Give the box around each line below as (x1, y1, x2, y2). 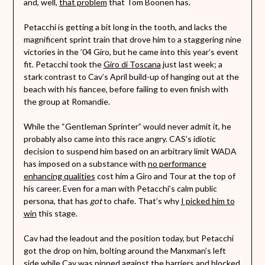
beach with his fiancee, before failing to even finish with (23, 84, 228, 95)
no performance (147, 159, 206, 169)
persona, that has (23, 196, 90, 206)
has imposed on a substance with (23, 159, 148, 169)
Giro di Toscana (103, 59, 161, 70)
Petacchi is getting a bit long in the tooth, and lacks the (23, 22, 227, 33)
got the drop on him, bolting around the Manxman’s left (23, 245, 226, 256)
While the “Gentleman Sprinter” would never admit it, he (23, 121, 231, 132)
